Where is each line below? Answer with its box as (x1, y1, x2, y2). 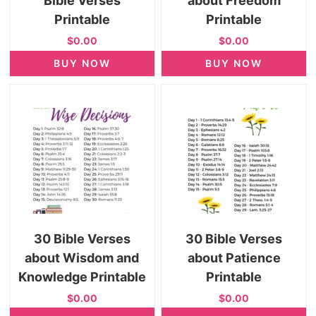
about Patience (187, 250, 281, 266)
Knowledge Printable (18, 269, 146, 285)
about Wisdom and (25, 250, 140, 266)
